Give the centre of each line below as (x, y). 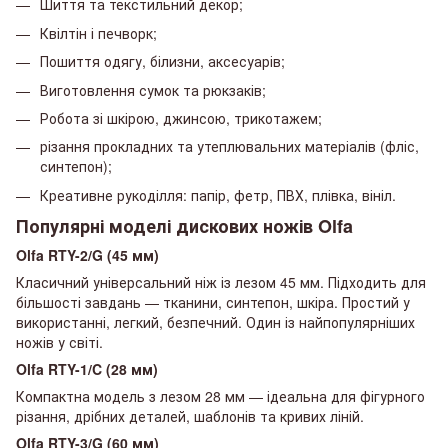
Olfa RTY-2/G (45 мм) (87, 255)
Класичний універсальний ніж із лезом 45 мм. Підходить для (221, 282)
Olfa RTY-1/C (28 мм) (87, 369)
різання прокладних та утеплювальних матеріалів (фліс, (229, 146)
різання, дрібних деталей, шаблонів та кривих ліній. (190, 416)
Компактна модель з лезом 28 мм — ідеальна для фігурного (220, 396)
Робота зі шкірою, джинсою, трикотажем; (181, 118)
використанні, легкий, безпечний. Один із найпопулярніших (215, 322)
